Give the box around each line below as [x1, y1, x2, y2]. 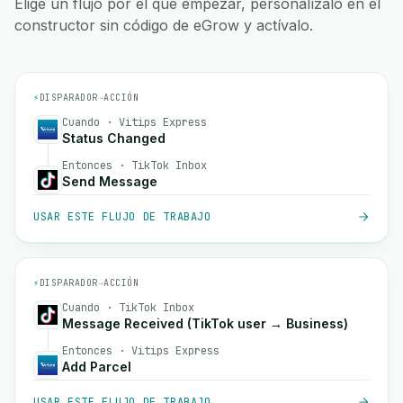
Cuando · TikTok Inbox [62, 300, 194, 315]
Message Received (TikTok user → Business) [62, 316, 348, 331]
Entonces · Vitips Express [62, 344, 219, 358]
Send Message [62, 174, 157, 189]
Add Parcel [62, 359, 131, 374]
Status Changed [62, 130, 166, 146]
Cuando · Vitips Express [62, 115, 207, 130]
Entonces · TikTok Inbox [62, 158, 207, 173]
